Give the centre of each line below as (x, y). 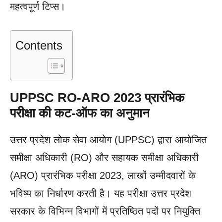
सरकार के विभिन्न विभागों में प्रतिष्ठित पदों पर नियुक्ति (105, 211)
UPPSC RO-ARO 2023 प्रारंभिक (97, 97)
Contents (39, 45)
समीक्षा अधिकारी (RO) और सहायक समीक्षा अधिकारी (104, 157)
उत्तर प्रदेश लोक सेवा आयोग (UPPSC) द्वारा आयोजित (108, 139)
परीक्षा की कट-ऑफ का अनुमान (80, 113)
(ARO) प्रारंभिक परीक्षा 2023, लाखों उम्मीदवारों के (103, 175)
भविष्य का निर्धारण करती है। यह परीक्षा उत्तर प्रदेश (101, 193)
